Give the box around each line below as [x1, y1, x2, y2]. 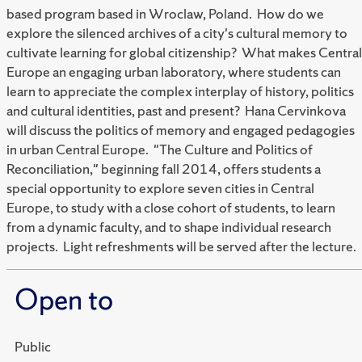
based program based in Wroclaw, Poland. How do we [6, 4, 324, 23]
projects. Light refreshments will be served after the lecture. [6, 237, 356, 256]
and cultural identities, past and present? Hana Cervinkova [6, 101, 346, 120]
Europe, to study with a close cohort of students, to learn [6, 198, 335, 217]
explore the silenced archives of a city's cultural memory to [6, 23, 347, 43]
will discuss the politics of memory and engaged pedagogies [6, 120, 355, 140]
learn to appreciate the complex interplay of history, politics [6, 82, 354, 101]
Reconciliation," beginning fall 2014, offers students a [6, 159, 321, 179]
